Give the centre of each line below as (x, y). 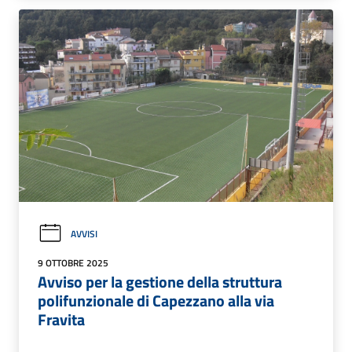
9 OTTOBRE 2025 (73, 262)
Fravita (61, 319)
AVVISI (84, 233)
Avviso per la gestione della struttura (160, 281)
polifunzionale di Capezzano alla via (156, 300)
